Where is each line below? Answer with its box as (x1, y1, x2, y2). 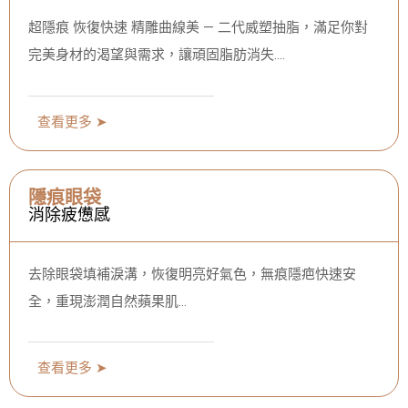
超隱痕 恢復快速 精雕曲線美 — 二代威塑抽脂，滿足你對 (28, 19, 368, 36)
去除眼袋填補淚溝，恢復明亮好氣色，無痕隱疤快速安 (28, 265, 356, 282)
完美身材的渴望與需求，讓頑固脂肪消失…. (28, 46, 285, 64)
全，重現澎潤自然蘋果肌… (28, 292, 187, 310)
